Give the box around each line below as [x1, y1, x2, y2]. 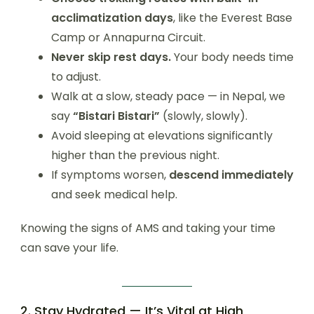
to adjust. [51, 69, 101, 85]
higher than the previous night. [51, 147, 219, 163]
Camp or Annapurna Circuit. [51, 29, 205, 46]
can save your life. [20, 240, 118, 256]
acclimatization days [51, 10, 173, 26]
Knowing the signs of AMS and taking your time [20, 220, 275, 236]
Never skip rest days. [51, 49, 171, 65]
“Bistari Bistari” [73, 108, 160, 124]
